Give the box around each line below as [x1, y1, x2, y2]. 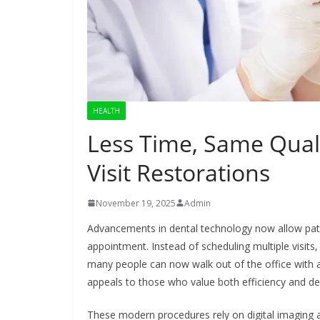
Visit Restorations [87, 156, 270, 188]
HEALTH [93, 105, 120, 116]
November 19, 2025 [96, 196, 176, 209]
